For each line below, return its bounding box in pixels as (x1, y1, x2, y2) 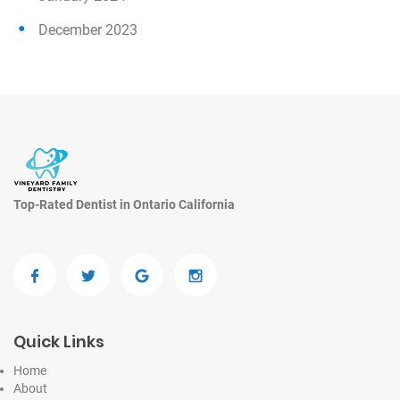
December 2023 (38, 21, 137, 39)
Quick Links (13, 330, 104, 354)
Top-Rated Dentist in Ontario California (13, 197, 235, 212)
